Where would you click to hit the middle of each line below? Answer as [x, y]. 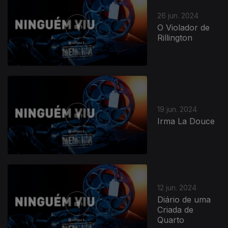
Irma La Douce [186, 121]
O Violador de [184, 27]
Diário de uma [184, 199]
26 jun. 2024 [178, 15]
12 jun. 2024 [177, 187]
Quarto [171, 220]
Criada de [176, 209]
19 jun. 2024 [177, 109]
